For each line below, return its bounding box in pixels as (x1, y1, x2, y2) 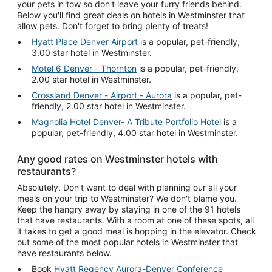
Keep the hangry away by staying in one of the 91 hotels (17, 203, 240, 214)
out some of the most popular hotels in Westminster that (17, 236, 238, 247)
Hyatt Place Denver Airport (32, 36, 138, 47)
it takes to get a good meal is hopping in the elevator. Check (17, 225, 256, 236)
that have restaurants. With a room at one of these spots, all (17, 214, 254, 225)
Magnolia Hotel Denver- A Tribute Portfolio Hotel (32, 116, 221, 127)
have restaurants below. (17, 247, 112, 258)
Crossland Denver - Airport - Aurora (32, 89, 172, 100)
